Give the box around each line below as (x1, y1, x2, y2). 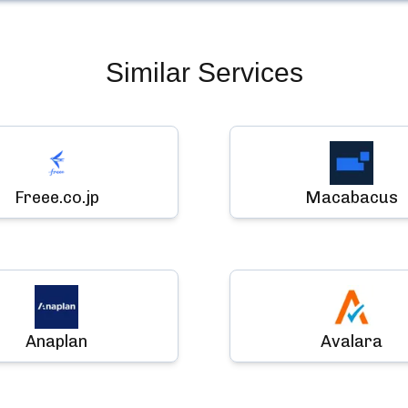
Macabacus (305, 188, 398, 208)
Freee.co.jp (14, 188, 99, 208)
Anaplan (25, 331, 87, 352)
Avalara (321, 331, 382, 352)
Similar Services (105, 57, 303, 87)
